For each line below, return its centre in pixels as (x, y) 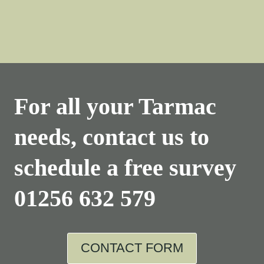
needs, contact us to (112, 137)
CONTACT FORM (132, 248)
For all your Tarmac (115, 106)
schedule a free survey (125, 167)
